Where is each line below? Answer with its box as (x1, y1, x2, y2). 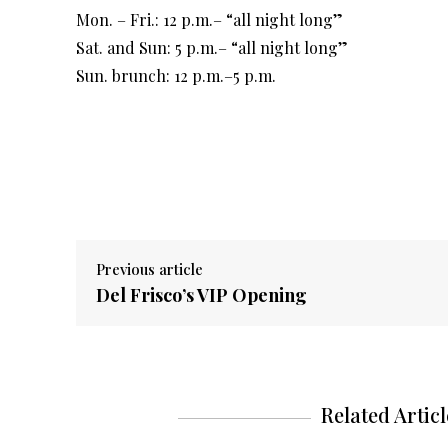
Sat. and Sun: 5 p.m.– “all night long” (76, 37, 348, 59)
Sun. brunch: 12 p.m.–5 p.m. (76, 65, 276, 87)
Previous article (96, 259, 203, 280)
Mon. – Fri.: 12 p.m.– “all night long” (76, 9, 343, 31)
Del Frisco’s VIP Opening (96, 283, 307, 308)
